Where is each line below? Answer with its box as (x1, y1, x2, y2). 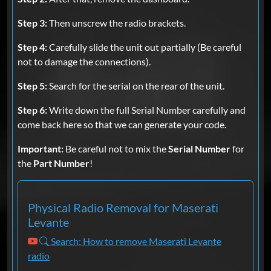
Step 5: (18, 80, 47, 92)
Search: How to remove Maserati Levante (49, 235, 221, 247)
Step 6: (18, 104, 47, 116)
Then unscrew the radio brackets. (47, 17, 186, 29)
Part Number (33, 157, 90, 169)
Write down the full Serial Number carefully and (47, 104, 246, 116)
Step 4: (18, 41, 47, 53)
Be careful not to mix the (64, 143, 168, 155)
